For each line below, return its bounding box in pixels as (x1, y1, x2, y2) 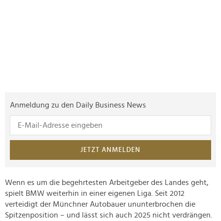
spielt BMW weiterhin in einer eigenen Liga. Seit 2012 (5, 189, 184, 198)
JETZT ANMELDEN (80, 147, 141, 154)
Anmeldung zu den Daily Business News (10, 101, 146, 110)
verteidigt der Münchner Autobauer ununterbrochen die (5, 200, 195, 209)
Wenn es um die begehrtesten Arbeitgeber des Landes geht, (5, 179, 209, 187)
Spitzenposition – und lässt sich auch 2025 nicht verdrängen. (5, 211, 212, 220)
